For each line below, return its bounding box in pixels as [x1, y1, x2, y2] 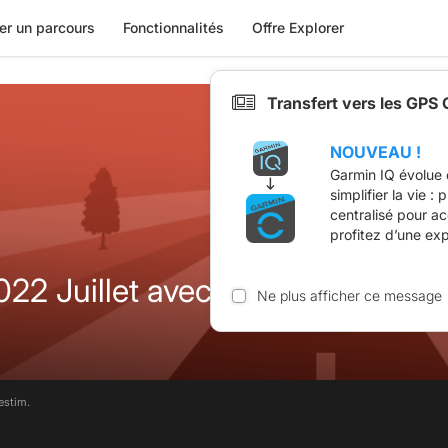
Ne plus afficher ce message [256, 286, 442, 304]
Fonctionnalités [122, 19, 224, 36]
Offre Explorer [251, 19, 344, 36]
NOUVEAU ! [330, 141, 421, 162]
